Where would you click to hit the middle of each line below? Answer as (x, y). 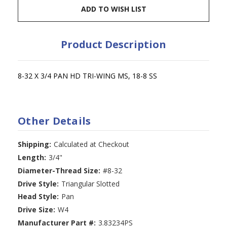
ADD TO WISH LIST (113, 9)
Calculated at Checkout (91, 144)
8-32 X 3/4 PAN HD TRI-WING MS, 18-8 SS (87, 75)
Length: (32, 157)
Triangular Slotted (90, 183)
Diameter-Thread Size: (59, 170)
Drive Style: (38, 183)
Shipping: (34, 144)
